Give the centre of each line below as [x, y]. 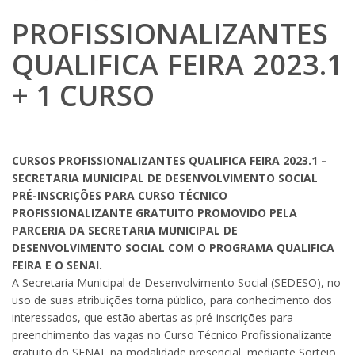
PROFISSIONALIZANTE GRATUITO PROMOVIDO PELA [155, 213]
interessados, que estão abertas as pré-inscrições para [153, 318]
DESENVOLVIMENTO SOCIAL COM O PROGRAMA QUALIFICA [173, 248]
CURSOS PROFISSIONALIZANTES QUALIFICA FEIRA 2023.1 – [170, 161]
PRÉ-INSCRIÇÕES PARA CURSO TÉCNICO [120, 196]
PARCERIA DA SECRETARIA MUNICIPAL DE [125, 231]
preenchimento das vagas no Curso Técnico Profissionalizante [172, 335]
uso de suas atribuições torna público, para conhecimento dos [172, 300]
